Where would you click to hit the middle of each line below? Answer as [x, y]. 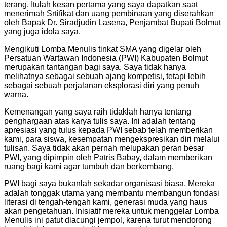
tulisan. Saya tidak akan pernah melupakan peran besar [104, 148]
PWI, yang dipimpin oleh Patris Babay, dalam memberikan [108, 157]
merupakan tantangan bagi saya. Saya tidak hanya [95, 67]
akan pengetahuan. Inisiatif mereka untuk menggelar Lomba [111, 211]
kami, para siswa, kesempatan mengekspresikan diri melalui [112, 139]
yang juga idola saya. [42, 31]
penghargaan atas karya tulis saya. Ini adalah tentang [100, 121]
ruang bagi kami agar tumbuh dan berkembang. [89, 166]
